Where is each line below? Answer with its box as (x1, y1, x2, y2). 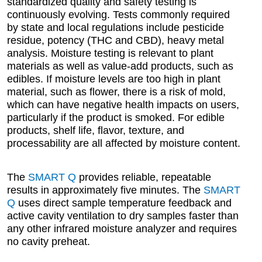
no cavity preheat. (7, 236, 91, 247)
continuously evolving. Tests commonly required (7, 9, 230, 20)
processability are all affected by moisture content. (7, 137, 241, 149)
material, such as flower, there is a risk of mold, (7, 86, 226, 98)
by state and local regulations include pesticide (7, 22, 225, 33)
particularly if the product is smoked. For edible (7, 112, 225, 123)
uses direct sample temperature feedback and (15, 197, 232, 209)
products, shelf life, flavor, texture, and (7, 125, 185, 136)
